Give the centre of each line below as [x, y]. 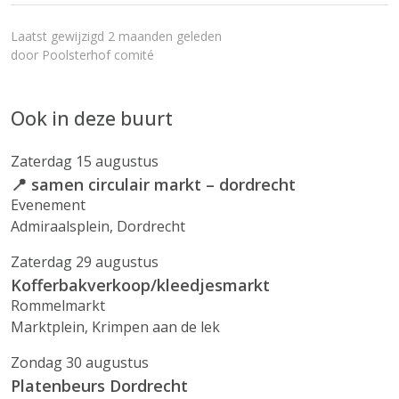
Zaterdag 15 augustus [85, 161]
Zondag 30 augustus [80, 362]
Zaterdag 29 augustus [85, 262]
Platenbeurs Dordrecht [99, 386]
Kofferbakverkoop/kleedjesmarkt [140, 285]
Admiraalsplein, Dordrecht [98, 226]
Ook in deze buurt [92, 118]
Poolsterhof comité [98, 55]
